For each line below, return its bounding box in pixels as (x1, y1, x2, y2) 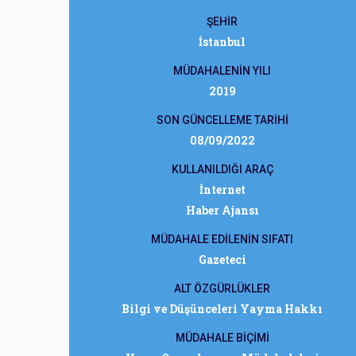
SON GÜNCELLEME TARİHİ (156, 114, 288, 126)
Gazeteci (198, 252, 246, 267)
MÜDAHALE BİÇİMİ (175, 331, 269, 344)
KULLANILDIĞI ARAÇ (171, 163, 273, 176)
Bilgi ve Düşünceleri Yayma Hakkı (122, 301, 323, 316)
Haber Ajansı (185, 203, 259, 218)
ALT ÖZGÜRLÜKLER (174, 282, 270, 295)
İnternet (199, 182, 246, 197)
